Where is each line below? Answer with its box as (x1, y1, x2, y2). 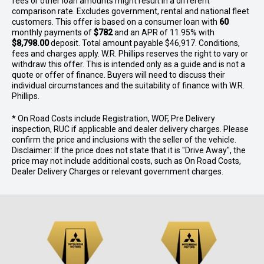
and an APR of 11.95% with (113, 28, 214, 37)
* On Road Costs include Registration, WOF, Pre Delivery (12, 114, 215, 123)
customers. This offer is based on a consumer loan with (12, 17, 219, 27)
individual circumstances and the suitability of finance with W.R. (12, 81, 245, 90)
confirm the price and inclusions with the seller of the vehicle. (12, 135, 236, 144)
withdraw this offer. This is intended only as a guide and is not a (12, 60, 245, 69)
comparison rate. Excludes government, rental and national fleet (12, 6, 249, 16)
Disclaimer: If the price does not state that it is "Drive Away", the (12, 146, 246, 155)
